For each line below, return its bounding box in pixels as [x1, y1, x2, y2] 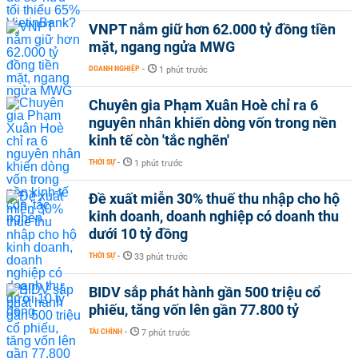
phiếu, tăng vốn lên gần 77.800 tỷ [89, 301, 299, 318]
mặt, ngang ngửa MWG [89, 38, 235, 55]
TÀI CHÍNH [89, 327, 122, 336]
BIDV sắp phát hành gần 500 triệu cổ [89, 284, 320, 300]
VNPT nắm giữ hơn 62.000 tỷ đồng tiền [89, 21, 336, 38]
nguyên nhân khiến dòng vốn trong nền [89, 114, 336, 131]
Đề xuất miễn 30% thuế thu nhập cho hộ [89, 190, 340, 207]
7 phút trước [141, 328, 190, 338]
